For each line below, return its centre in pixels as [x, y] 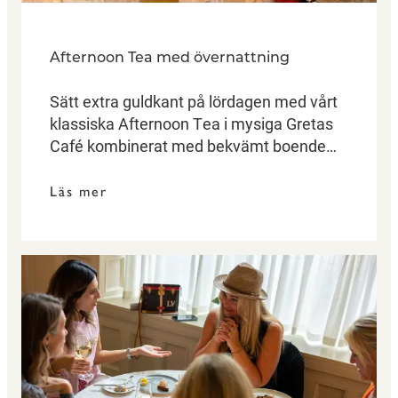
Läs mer [79, 191]
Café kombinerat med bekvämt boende [188, 145]
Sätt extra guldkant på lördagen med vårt [194, 101]
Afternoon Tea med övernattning [170, 58]
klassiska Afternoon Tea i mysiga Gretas [191, 123]
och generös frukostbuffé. [141, 167]
